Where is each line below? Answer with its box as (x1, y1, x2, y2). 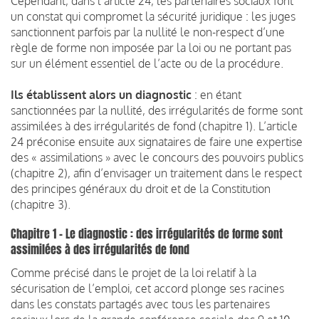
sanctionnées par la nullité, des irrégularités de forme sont (11, 103, 303, 117)
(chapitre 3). (11, 197, 70, 211)
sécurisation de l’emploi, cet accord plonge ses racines (11, 281, 284, 296)
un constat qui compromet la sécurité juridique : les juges (11, 9, 296, 23)
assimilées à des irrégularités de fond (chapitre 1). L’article (11, 118, 298, 133)
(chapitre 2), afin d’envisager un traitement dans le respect (11, 165, 302, 180)
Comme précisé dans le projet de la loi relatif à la (11, 265, 256, 280)
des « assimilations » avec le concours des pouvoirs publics (11, 150, 303, 164)
